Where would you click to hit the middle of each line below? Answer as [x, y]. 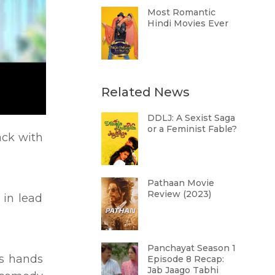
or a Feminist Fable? [192, 129]
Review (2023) [179, 194]
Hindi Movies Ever [188, 23]
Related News [145, 92]
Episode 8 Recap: [185, 259]
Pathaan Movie [180, 183]
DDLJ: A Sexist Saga [191, 118]
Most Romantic [181, 12]
